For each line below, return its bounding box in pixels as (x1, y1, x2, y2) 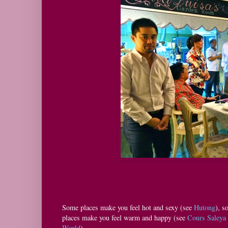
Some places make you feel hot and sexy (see (62, 202, 194, 212)
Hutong (194, 202, 215, 212)
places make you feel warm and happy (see (62, 212, 187, 222)
